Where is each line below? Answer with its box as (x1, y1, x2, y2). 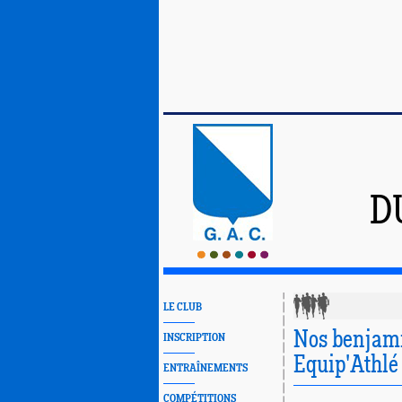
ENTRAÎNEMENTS (163, 363, 248, 374)
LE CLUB (163, 301, 202, 313)
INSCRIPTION (163, 332, 225, 344)
